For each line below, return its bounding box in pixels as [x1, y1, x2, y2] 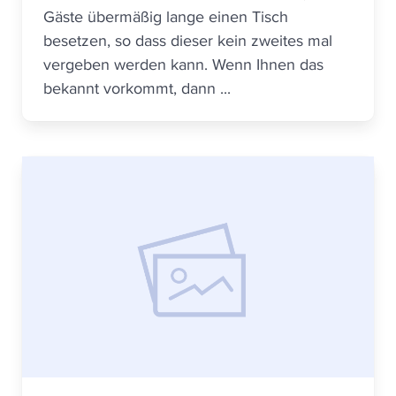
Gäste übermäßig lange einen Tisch [43, 5, 288, 27]
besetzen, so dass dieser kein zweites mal [43, 29, 332, 51]
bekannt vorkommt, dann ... [43, 77, 231, 99]
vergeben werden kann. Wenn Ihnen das [43, 53, 324, 75]
